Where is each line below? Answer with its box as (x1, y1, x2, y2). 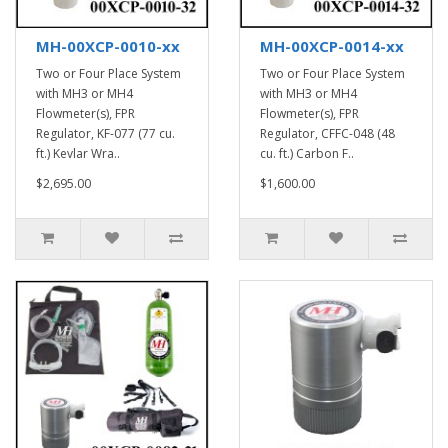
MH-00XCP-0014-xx (260, 36, 404, 56)
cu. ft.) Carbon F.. (260, 145, 354, 162)
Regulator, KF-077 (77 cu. (36, 125, 175, 142)
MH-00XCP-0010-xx (36, 36, 180, 56)
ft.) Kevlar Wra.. (36, 145, 120, 162)
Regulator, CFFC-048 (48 (260, 125, 395, 142)
